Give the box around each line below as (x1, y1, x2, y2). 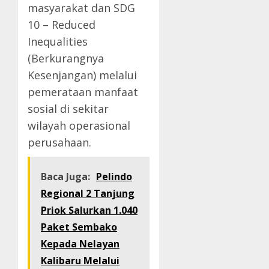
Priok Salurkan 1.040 (41, 204, 138, 217)
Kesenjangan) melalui (28, 68, 137, 83)
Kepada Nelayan (41, 237, 119, 251)
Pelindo (96, 170, 132, 184)
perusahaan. (28, 135, 91, 150)
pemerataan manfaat (28, 85, 138, 100)
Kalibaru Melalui (41, 254, 119, 268)
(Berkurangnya (28, 51, 104, 66)
